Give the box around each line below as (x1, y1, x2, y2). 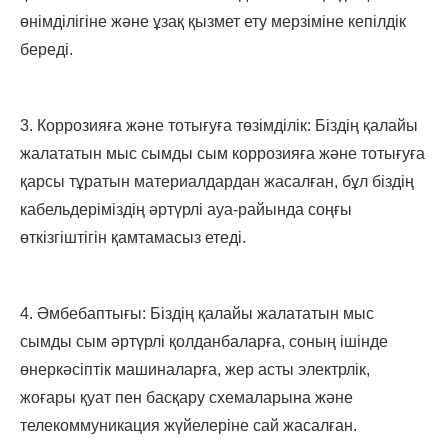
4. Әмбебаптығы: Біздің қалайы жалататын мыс (20, 305, 374, 323)
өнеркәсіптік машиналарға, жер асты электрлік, (20, 361, 370, 379)
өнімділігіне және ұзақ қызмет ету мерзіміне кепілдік (20, 13, 406, 31)
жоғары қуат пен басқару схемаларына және (20, 389, 353, 407)
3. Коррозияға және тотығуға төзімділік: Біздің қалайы (20, 117, 418, 135)
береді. (20, 41, 73, 59)
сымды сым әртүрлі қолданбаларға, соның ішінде (20, 333, 388, 351)
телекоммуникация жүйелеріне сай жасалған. (20, 417, 357, 435)
